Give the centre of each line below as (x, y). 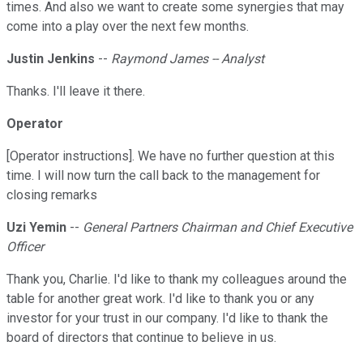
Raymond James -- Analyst (188, 59)
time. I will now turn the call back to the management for (163, 176)
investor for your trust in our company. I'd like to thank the (167, 318)
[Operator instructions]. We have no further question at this (171, 156)
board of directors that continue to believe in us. (141, 338)
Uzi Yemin (36, 228)
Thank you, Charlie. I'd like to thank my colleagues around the (177, 280)
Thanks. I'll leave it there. (76, 92)
